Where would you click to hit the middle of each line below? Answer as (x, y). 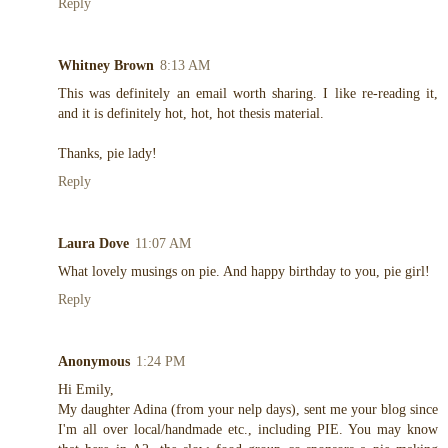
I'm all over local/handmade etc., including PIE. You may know (248, 429)
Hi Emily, (86, 389)
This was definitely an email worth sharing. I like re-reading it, (248, 93)
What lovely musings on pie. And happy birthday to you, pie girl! (244, 271)
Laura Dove (93, 243)
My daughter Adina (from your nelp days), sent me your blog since (248, 409)
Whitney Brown (106, 65)
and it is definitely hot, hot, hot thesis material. (191, 113)
